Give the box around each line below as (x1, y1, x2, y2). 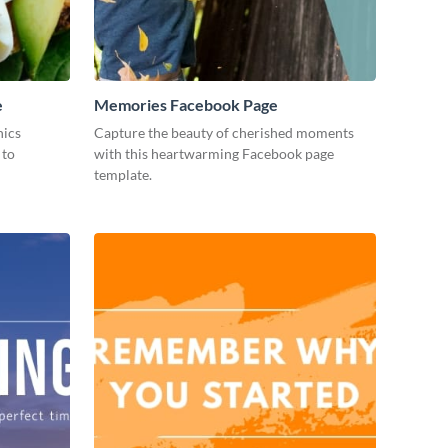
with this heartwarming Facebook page (94, 145, 334, 163)
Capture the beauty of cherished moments (94, 124, 354, 142)
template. (94, 166, 152, 184)
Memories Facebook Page (94, 95, 278, 115)
